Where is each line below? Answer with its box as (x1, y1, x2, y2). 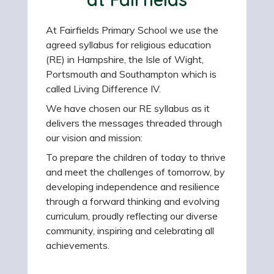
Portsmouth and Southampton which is (46, 68, 217, 80)
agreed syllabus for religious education (46, 39, 211, 51)
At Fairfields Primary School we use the (46, 24, 218, 36)
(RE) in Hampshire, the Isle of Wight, (46, 53, 204, 65)
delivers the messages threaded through (46, 117, 222, 129)
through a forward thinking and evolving (46, 195, 220, 207)
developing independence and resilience (46, 180, 220, 193)
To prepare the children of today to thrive (46, 151, 226, 163)
